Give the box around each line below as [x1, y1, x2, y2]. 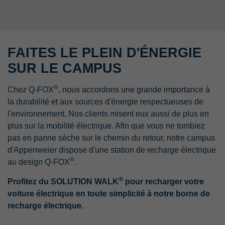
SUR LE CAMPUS [8, 61, 122, 76]
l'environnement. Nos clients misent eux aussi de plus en [8, 109, 209, 118]
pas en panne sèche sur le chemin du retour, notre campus [8, 134, 215, 142]
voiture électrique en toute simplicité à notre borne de [8, 189, 210, 198]
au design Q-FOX [8, 158, 70, 166]
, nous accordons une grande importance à [58, 85, 210, 94]
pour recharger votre [123, 177, 204, 186]
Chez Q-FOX [8, 85, 54, 94]
